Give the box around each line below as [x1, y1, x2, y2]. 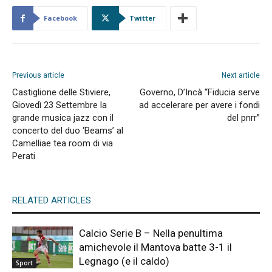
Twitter [129, 13, 155, 23]
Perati [12, 151, 35, 162]
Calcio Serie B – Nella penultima [79, 227, 223, 240]
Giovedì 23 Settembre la [12, 100, 107, 111]
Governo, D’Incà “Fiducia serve [140, 87, 260, 98]
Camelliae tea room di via [12, 138, 113, 149]
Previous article [12, 71, 64, 80]
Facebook [44, 13, 77, 23]
